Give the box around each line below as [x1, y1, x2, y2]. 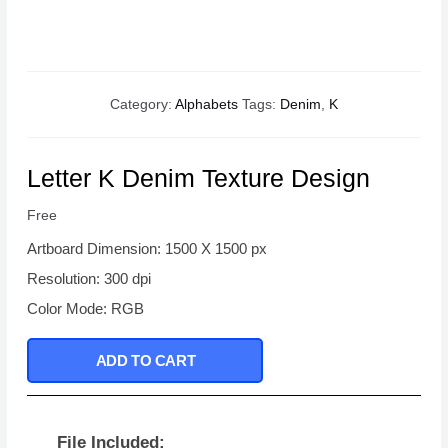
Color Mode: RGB [27, 300, 145, 318]
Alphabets [175, 97, 238, 113]
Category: [110, 97, 175, 113]
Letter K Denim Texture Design [27, 164, 371, 193]
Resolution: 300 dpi [27, 270, 152, 288]
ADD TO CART [95, 352, 196, 370]
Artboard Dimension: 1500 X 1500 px [27, 240, 268, 258]
